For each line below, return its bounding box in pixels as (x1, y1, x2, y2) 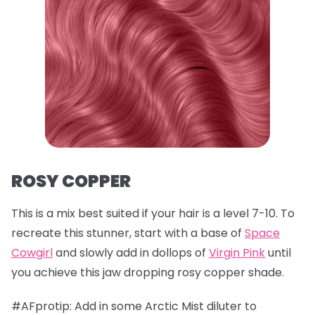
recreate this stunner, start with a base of (11, 225, 245, 241)
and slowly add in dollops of (53, 245, 209, 261)
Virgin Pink (209, 245, 265, 261)
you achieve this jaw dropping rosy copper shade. (11, 264, 284, 281)
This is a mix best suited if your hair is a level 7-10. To (11, 205, 295, 221)
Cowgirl (11, 245, 53, 261)
